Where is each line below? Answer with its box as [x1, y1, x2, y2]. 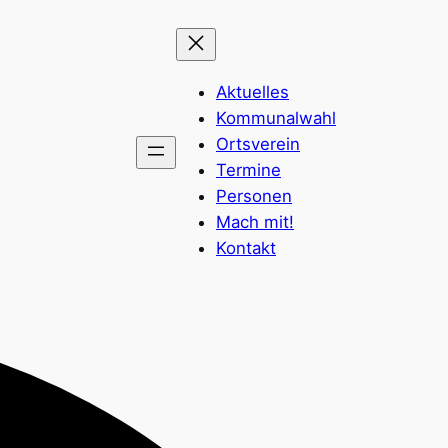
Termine [216, 159, 281, 180]
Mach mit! [216, 211, 294, 232]
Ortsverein [216, 133, 300, 154]
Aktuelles [216, 81, 289, 102]
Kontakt [216, 237, 276, 258]
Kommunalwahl [216, 107, 336, 128]
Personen [216, 185, 292, 206]
